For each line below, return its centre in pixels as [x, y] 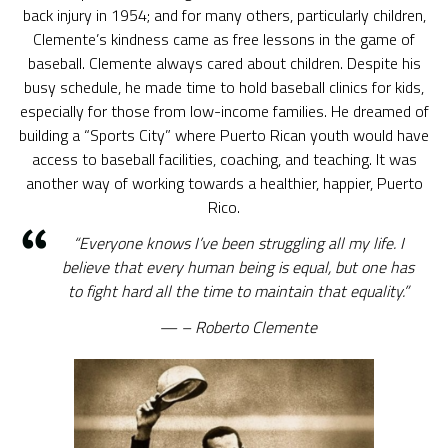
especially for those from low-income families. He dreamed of [224, 111]
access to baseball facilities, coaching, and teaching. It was [224, 159]
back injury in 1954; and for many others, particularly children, [224, 15]
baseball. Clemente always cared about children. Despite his [224, 63]
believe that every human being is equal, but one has [238, 267]
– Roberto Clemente [249, 327]
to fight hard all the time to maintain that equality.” [238, 291]
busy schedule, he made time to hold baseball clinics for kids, [224, 87]
